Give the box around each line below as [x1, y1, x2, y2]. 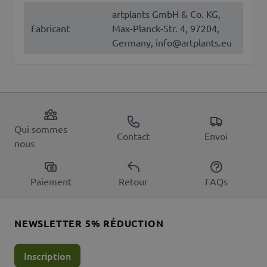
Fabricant [31, 22, 70, 35]
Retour [119, 175, 148, 188]
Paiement [30, 175, 72, 188]
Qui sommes [14, 123, 67, 135]
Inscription [24, 249, 71, 263]
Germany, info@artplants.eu [112, 36, 232, 49]
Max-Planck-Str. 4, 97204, [112, 22, 219, 35]
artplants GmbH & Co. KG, [112, 8, 221, 20]
